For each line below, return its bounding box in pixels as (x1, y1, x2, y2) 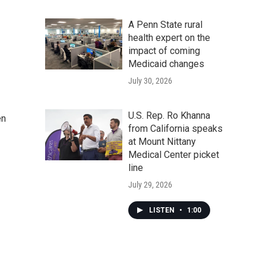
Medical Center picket (128, 149, 219, 160)
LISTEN (149, 206, 176, 214)
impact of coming (128, 45, 200, 56)
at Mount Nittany (128, 136, 196, 147)
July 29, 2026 (128, 180, 172, 189)
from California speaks (128, 123, 223, 134)
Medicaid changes (128, 58, 204, 69)
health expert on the (128, 32, 210, 43)
